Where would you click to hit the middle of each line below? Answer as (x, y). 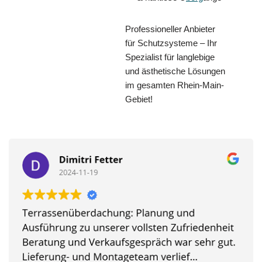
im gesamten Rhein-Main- (175, 85)
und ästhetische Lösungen (175, 71)
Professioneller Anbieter (170, 29)
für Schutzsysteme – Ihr (171, 43)
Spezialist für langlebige (170, 57)
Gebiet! (139, 99)
